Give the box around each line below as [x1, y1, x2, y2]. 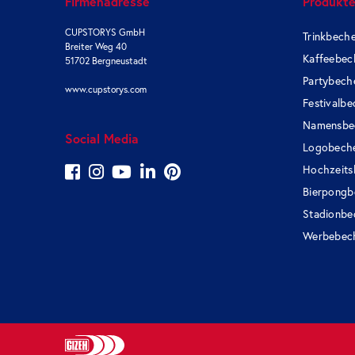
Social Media [65, 130, 139, 147]
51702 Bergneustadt [65, 54, 147, 67]
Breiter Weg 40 [65, 40, 127, 52]
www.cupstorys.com [65, 82, 147, 95]
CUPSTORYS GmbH [65, 25, 145, 38]
